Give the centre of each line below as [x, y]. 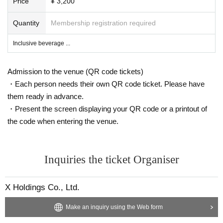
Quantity [26, 23]
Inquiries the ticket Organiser [111, 159]
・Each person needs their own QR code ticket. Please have [106, 84]
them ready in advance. [46, 96]
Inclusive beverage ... [42, 43]
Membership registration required [103, 23]
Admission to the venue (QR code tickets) [75, 71]
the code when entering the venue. [63, 121]
